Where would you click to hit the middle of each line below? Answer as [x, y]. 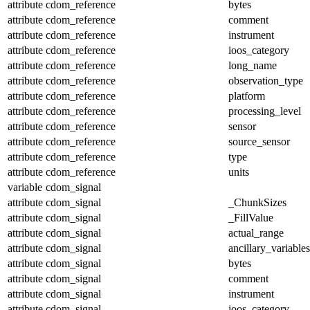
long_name [253, 65]
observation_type [266, 80]
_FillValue [251, 217]
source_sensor [259, 141]
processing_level [265, 111]
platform [247, 95]
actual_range [256, 232]
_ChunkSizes [257, 202]
